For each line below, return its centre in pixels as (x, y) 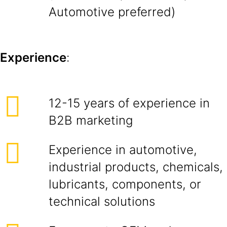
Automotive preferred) (112, 12)
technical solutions (102, 201)
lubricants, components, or (125, 184)
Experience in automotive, (123, 150)
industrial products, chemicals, (136, 167)
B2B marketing (91, 120)
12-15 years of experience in (129, 103)
